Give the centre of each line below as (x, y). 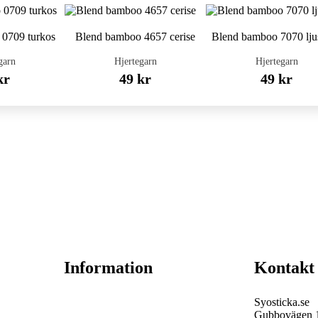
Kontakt (285, 268)
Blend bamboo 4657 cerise (136, 37)
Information (108, 268)
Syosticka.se (282, 302)
